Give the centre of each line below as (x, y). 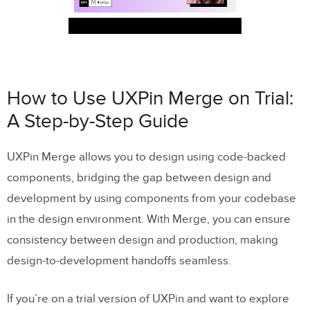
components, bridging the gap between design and (139, 177)
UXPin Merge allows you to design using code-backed (146, 157)
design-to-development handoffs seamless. (119, 261)
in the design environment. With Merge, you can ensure (149, 219)
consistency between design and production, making (143, 240)
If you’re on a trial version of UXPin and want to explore (148, 299)
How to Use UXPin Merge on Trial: (150, 98)
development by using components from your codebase (152, 198)
